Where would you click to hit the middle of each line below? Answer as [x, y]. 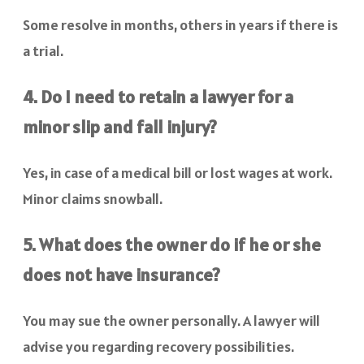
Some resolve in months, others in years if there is [180, 25]
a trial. [43, 51]
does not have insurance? [121, 275]
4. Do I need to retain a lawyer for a [158, 97]
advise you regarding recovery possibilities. [158, 347]
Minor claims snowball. [93, 199]
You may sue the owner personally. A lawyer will [171, 321]
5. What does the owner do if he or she [172, 245]
